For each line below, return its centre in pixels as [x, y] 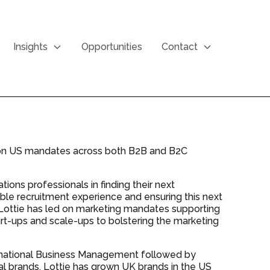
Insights [30, 47]
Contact [180, 47]
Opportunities [112, 47]
